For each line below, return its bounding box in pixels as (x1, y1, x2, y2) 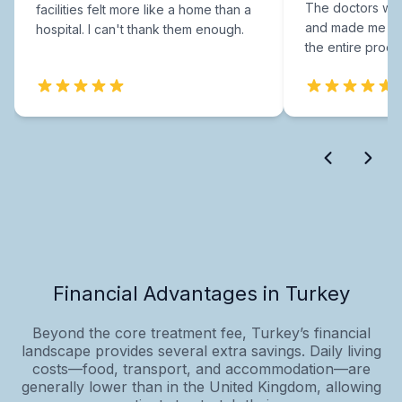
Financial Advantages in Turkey (52, 281, 350, 305)
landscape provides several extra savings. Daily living (21, 341, 381, 360)
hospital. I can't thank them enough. (36, 21, 244, 37)
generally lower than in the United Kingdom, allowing (21, 377, 381, 396)
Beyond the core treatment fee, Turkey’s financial (31, 323, 371, 342)
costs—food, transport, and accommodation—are (31, 359, 371, 378)
